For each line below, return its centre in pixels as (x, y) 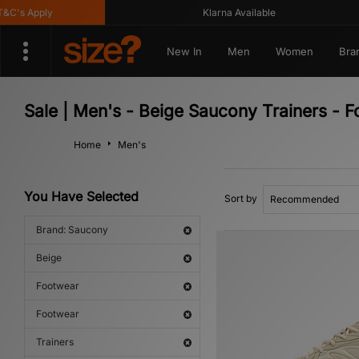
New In (184, 51)
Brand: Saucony (72, 230)
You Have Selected (81, 196)
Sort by (241, 198)
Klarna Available (224, 12)
